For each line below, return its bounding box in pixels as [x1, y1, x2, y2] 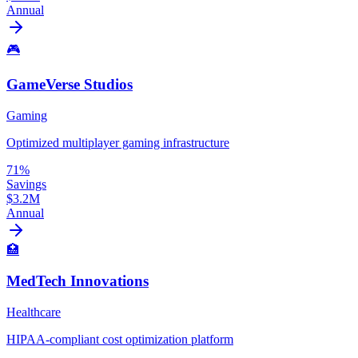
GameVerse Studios [6, 76, 133, 93]
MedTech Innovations [6, 272, 149, 289]
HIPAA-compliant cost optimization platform [6, 332, 233, 346]
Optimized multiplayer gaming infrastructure [6, 136, 229, 150]
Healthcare [6, 304, 61, 319]
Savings [6, 177, 46, 192]
